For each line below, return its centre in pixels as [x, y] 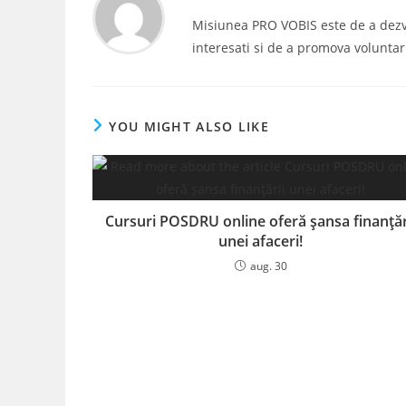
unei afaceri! [261, 241]
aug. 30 [268, 266]
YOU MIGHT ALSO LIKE [189, 126]
